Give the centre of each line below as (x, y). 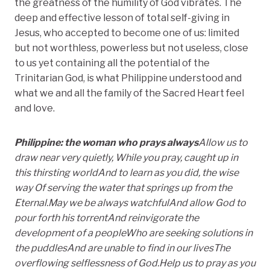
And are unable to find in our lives (140, 248)
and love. (35, 108)
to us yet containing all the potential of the (112, 63)
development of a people (70, 233)
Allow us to (223, 142)
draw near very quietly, (65, 157)
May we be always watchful (108, 202)
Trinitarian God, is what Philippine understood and (128, 78)
